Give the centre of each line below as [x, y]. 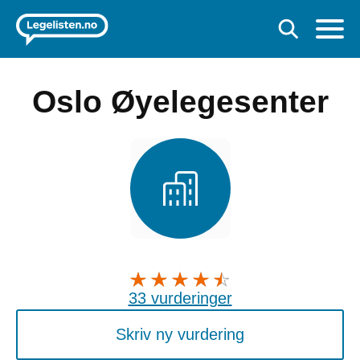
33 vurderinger [180, 298]
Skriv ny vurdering [180, 334]
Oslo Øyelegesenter [180, 102]
